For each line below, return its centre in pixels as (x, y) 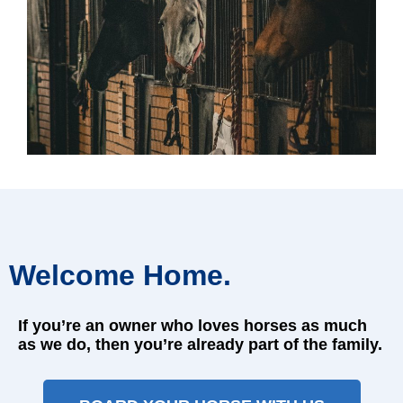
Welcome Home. (120, 276)
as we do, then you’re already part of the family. (200, 345)
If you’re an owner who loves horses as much (193, 326)
